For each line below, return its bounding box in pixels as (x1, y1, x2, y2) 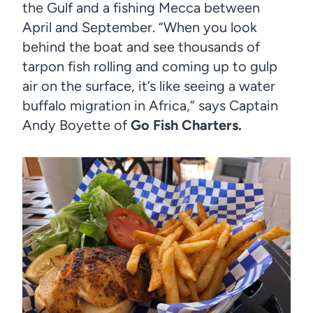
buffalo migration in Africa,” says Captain (22, 96, 278, 114)
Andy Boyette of (22, 116, 131, 133)
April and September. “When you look (22, 18, 257, 36)
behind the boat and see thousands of (22, 38, 260, 55)
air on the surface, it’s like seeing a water (22, 77, 275, 94)
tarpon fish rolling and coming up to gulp (22, 57, 277, 75)
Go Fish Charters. (131, 116, 242, 133)
